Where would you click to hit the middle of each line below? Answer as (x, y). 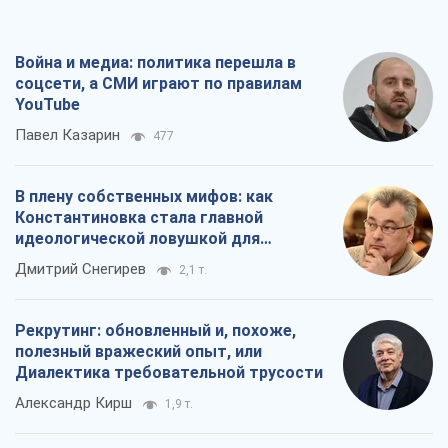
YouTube (47, 104)
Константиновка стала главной (139, 217)
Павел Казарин (67, 134)
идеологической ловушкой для (137, 238)
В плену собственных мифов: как (144, 196)
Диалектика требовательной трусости (169, 372)
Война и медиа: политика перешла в (155, 62)
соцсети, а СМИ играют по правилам (158, 83)
